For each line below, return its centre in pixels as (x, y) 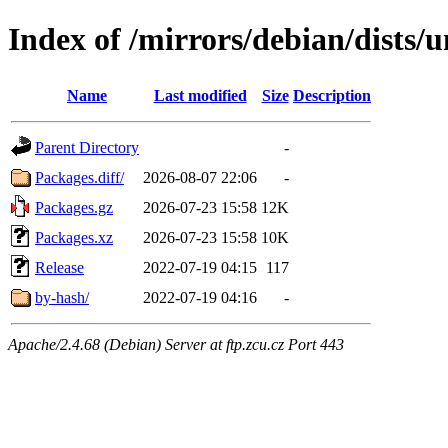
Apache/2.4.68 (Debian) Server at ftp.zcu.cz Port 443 (176, 344)
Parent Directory (87, 147)
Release (59, 267)
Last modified (200, 95)
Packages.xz (74, 237)
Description (332, 95)
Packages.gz (74, 207)
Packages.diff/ (79, 177)
